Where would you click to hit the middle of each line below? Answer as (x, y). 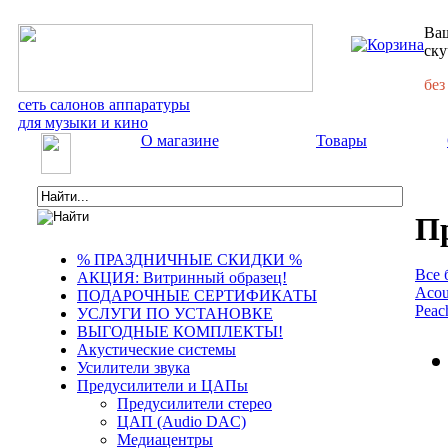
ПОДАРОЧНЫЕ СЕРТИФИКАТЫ (197, 295)
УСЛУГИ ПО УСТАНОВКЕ (175, 313)
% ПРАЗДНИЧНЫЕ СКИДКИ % (189, 259)
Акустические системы (156, 349)
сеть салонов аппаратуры (104, 104)
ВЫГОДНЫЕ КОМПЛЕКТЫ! (180, 331)
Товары (341, 140)
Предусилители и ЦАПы (162, 385)
